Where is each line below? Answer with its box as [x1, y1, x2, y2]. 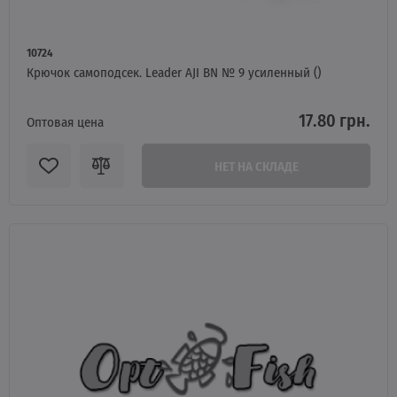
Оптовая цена [27, 112, 104, 131]
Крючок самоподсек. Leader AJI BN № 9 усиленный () [27, 62, 321, 82]
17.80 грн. [299, 106, 370, 133]
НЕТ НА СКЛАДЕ [214, 156, 299, 175]
